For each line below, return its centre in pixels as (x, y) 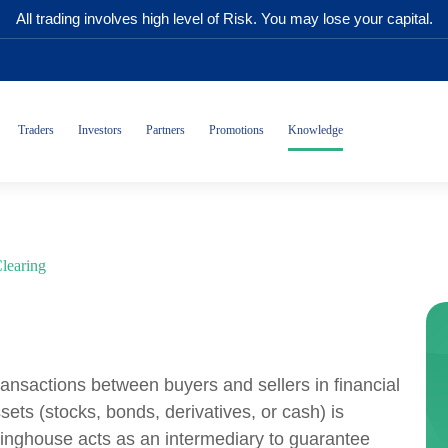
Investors (100, 129)
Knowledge (315, 129)
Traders (36, 129)
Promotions (236, 129)
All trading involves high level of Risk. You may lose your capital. (224, 18)
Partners (165, 129)
